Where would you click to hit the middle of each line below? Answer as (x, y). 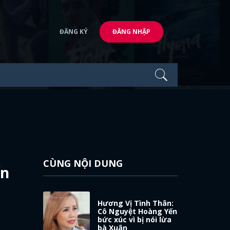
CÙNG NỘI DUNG (83, 163)
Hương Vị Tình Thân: (136, 203)
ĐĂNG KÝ (74, 31)
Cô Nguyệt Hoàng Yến (138, 211)
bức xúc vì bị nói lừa (135, 219)
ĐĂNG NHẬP (131, 31)
